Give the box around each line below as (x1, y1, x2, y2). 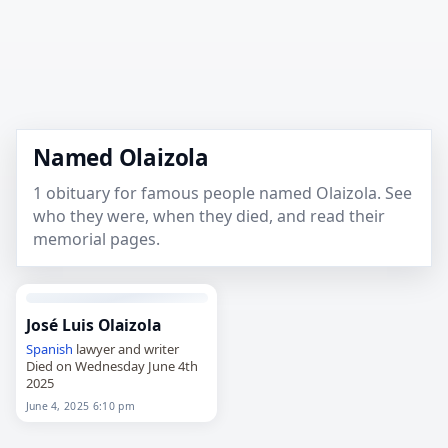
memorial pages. (33, 228, 160, 251)
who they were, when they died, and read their (33, 205, 385, 228)
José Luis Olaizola (25, 314, 161, 337)
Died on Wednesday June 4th (25, 356, 198, 375)
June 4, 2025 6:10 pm (25, 398, 135, 413)
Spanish (25, 339, 73, 358)
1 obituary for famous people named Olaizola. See (33, 182, 412, 205)
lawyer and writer (72, 339, 179, 358)
